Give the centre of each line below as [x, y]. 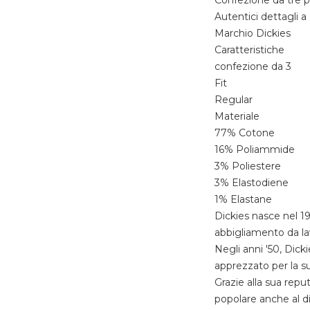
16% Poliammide [255, 150]
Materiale [237, 117]
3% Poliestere [248, 166]
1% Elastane [244, 200]
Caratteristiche [250, 50]
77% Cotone [245, 133]
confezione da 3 [253, 67]
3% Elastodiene [252, 183]
